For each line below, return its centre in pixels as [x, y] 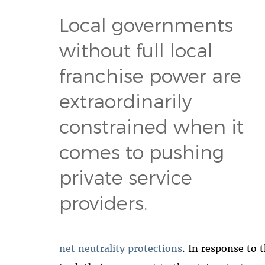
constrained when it [152, 126]
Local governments [146, 24]
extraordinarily [126, 100]
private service [126, 177]
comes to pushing [142, 151]
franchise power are [151, 75]
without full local [136, 49]
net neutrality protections [121, 248]
